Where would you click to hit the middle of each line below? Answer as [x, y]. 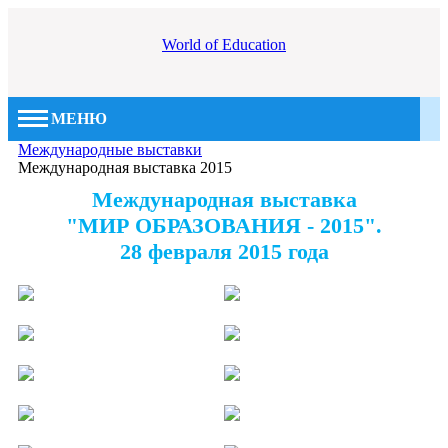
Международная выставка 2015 [125, 167]
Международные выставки [110, 149]
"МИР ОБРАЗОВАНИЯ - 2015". [224, 225]
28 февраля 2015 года [224, 251]
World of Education [224, 44]
